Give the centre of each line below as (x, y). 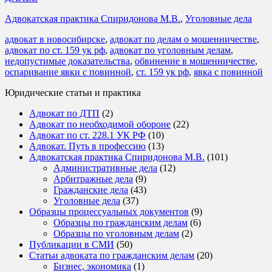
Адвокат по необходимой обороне (100, 124)
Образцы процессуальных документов (109, 211)
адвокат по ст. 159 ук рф (55, 50)
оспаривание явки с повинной (68, 72)
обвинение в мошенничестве (195, 61)
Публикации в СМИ (72, 244)
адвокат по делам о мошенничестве (183, 39)
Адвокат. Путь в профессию (87, 146)
